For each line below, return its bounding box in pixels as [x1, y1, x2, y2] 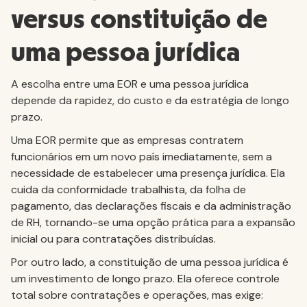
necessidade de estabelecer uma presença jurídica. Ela [11, 166, 285, 180]
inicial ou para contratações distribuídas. [11, 232, 216, 246]
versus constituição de [11, 6, 267, 34]
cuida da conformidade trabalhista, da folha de [11, 182, 246, 197]
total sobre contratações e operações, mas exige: [11, 288, 263, 302]
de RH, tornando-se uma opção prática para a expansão [11, 215, 295, 230]
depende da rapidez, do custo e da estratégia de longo [11, 93, 289, 108]
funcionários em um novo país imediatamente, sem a [11, 149, 272, 164]
